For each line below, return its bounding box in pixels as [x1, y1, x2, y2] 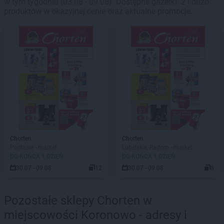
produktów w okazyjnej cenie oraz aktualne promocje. [4, 6, 192, 16]
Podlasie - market [10, 144, 57, 151]
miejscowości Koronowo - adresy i [4, 208, 187, 222]
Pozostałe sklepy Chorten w [4, 193, 152, 207]
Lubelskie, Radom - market [122, 144, 192, 151]
